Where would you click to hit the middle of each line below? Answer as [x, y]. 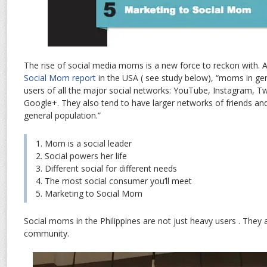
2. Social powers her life [81, 156]
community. [46, 234]
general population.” [62, 116]
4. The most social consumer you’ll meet [114, 181]
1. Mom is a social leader [84, 144]
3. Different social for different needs [106, 169]
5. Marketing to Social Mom [89, 194]
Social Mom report [60, 78]
